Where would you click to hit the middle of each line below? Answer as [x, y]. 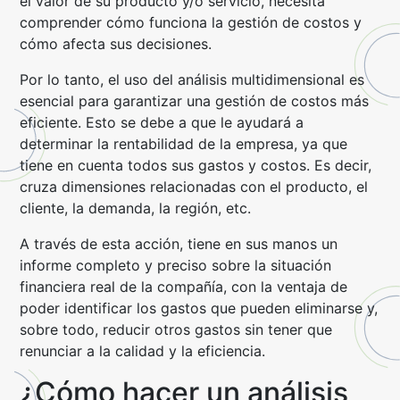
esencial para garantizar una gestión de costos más [195, 101]
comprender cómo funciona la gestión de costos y [191, 22]
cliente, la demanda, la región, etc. [136, 208]
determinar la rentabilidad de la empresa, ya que [184, 144]
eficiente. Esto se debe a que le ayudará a [162, 122]
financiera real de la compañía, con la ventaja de [184, 287]
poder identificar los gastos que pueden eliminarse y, [199, 308]
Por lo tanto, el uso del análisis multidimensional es [192, 79]
